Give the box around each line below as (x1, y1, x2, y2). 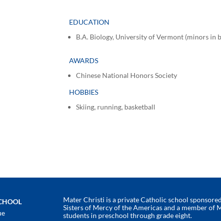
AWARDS (69, 56, 99, 65)
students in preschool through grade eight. (63, 211, 192, 220)
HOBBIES (69, 87, 99, 96)
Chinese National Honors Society (76, 71, 178, 79)
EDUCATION (69, 17, 110, 26)
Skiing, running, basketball (76, 102, 156, 111)
